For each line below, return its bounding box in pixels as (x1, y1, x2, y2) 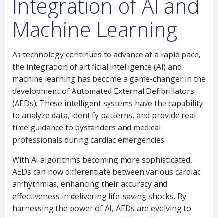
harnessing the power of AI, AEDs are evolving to (12, 203, 191, 214)
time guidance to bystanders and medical (12, 122, 161, 133)
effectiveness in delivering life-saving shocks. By (12, 191, 186, 201)
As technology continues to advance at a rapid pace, (12, 49, 200, 60)
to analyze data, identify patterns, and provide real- (12, 110, 199, 121)
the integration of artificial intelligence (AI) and (12, 61, 182, 72)
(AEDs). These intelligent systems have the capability (12, 98, 203, 109)
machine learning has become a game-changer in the (12, 73, 206, 84)
